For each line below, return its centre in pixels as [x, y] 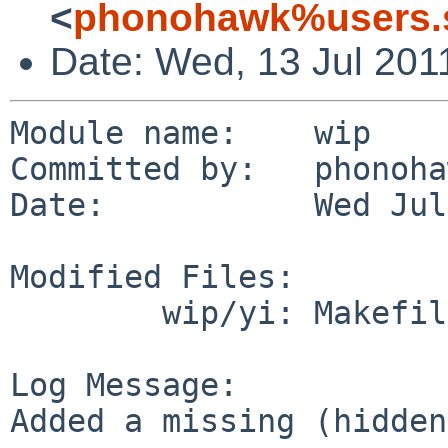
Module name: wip [190, 132]
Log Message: [124, 384]
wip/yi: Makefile [86, 312]
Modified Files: [152, 276]
